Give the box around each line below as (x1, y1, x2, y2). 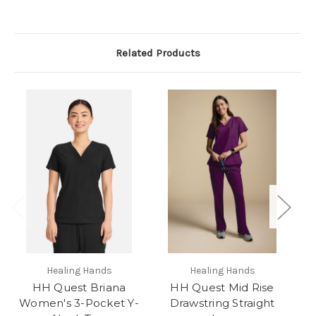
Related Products (116, 47, 200, 60)
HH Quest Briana (32, 281, 126, 295)
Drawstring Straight (169, 296, 275, 310)
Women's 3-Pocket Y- (19, 296, 139, 310)
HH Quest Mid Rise (170, 281, 274, 295)
